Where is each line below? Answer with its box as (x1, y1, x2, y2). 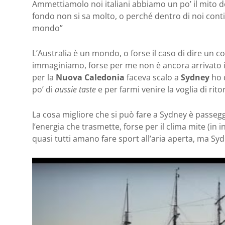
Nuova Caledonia (56, 71, 125, 83)
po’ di (32, 83, 55, 95)
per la (32, 71, 56, 83)
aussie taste (55, 83, 96, 95)
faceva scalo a (125, 71, 181, 83)
